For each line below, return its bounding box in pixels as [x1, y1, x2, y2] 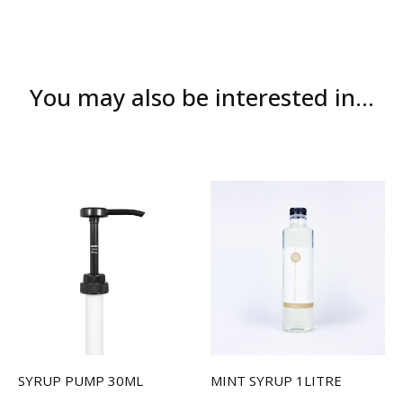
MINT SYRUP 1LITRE [210, 372, 342, 390]
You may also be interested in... [29, 81, 374, 113]
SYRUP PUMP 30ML [18, 372, 143, 390]
